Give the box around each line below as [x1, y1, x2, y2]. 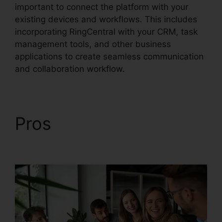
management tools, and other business [15, 39, 171, 49]
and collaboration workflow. [15, 63, 125, 74]
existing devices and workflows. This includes [15, 14, 197, 24]
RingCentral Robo [56, 112, 198, 134]
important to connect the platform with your [15, 1, 188, 12]
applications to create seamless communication [15, 51, 204, 61]
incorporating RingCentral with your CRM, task [15, 26, 198, 37]
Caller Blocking [15, 133, 136, 155]
